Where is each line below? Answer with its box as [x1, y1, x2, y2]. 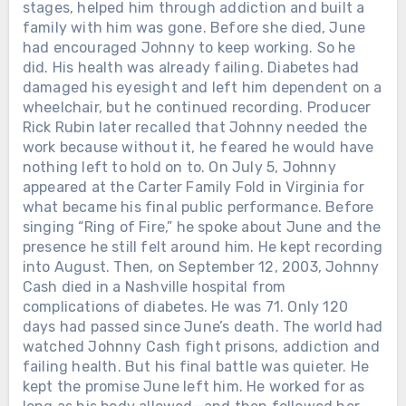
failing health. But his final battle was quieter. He [22, 357, 370, 375]
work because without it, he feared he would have [22, 138, 374, 156]
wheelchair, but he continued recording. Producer [22, 98, 372, 116]
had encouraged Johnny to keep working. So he [22, 38, 356, 56]
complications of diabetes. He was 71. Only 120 [22, 297, 348, 315]
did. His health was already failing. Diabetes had [22, 58, 360, 76]
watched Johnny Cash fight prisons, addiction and [22, 337, 381, 355]
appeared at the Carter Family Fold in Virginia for [22, 178, 364, 196]
